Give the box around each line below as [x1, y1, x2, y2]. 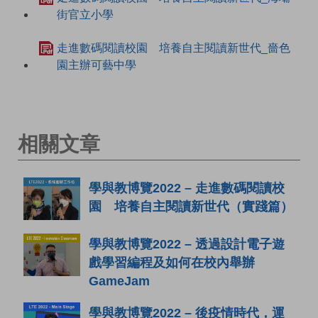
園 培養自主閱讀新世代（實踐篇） [89, 199, 293, 214]
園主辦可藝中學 [57, 58, 136, 71]
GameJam [89, 273, 150, 288]
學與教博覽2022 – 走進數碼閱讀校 [89, 180, 285, 195]
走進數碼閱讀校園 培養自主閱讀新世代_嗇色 [57, 41, 290, 54]
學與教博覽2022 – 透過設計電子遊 [89, 236, 285, 251]
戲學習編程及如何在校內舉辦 [89, 255, 255, 270]
